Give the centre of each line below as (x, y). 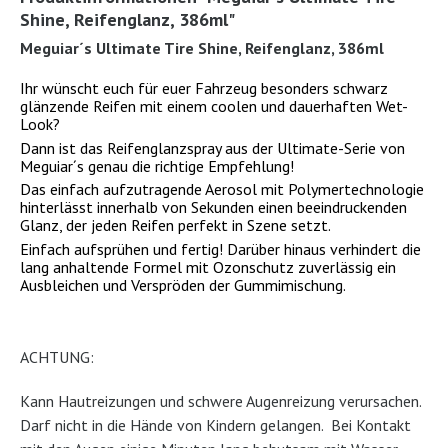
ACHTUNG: (57, 356)
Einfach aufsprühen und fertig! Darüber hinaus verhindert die (220, 248)
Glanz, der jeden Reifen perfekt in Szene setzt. (175, 225)
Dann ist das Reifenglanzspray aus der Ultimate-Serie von (212, 147)
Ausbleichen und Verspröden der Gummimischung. (183, 284)
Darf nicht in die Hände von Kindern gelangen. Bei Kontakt (215, 424)
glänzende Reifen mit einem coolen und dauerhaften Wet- (214, 106)
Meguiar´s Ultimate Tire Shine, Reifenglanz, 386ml (202, 48)
